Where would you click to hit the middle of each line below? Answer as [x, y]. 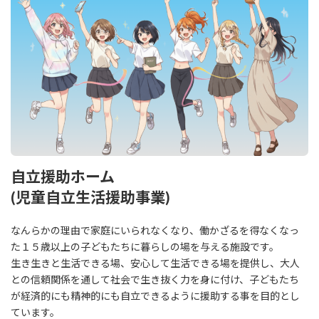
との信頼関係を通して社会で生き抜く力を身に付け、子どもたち [155, 279]
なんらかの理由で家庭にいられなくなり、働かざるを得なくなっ [155, 230]
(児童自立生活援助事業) [90, 197]
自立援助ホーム [63, 176]
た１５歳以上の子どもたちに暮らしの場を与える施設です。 [145, 247]
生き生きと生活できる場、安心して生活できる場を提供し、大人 [155, 263]
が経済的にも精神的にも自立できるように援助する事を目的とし [155, 296]
